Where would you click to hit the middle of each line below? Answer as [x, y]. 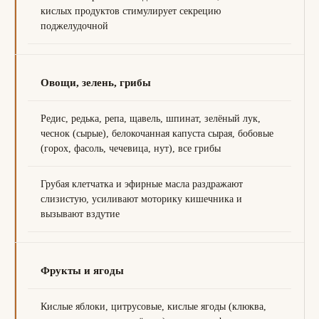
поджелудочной [74, 26]
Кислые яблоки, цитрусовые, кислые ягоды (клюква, [153, 307]
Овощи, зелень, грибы [96, 83]
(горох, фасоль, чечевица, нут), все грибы [131, 148]
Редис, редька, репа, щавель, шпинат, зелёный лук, [151, 119]
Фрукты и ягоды [82, 271]
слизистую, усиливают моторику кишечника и [141, 199]
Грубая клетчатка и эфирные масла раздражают [142, 184]
